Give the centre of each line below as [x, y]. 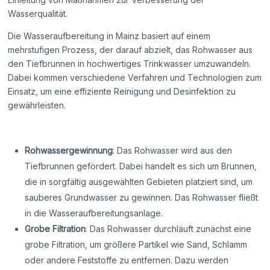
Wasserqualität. [38, 14]
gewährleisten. [37, 105]
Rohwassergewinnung [69, 151]
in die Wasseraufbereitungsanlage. [94, 213]
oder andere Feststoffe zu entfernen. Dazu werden [127, 260]
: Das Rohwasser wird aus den [173, 151]
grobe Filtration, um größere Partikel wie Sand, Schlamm [136, 245]
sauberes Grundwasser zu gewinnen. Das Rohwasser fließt [142, 198]
